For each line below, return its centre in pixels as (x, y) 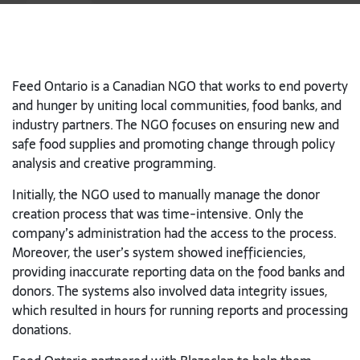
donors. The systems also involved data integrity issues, (170, 291)
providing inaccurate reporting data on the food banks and (178, 272)
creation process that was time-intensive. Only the (158, 214)
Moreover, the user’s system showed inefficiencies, (159, 252)
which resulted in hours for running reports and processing (180, 310)
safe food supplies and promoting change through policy (174, 144)
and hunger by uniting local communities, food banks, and (177, 105)
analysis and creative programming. (114, 163)
